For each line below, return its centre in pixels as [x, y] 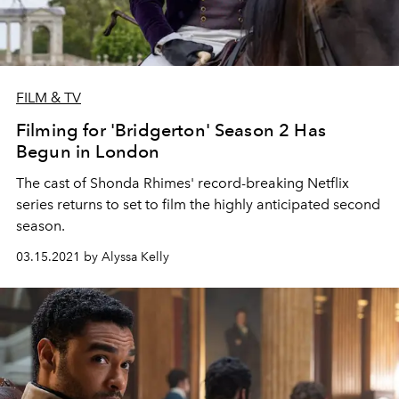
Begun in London [88, 151]
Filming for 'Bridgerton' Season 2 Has [171, 130]
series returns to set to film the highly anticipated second [198, 204]
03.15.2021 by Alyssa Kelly [93, 256]
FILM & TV [49, 97]
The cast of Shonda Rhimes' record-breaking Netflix [183, 183]
